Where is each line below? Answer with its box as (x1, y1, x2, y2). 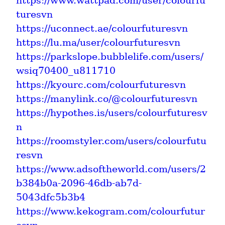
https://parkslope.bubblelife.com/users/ (16, 50, 203, 62)
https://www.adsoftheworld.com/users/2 (16, 163, 206, 175)
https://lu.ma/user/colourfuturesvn (16, 36, 180, 48)
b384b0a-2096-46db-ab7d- (16, 177, 142, 189)
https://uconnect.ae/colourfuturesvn (16, 22, 188, 34)
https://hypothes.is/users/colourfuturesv (16, 106, 207, 119)
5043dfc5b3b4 (16, 191, 85, 203)
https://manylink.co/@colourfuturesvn (16, 92, 197, 104)
